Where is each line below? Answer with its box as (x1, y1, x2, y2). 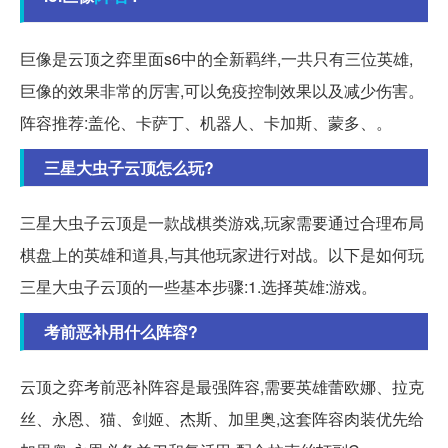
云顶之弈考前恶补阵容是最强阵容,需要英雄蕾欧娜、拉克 (20, 374, 424, 398)
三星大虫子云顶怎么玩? (44, 155, 214, 179)
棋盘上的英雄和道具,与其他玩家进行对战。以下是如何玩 (20, 242, 424, 266)
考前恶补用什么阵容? (44, 319, 198, 343)
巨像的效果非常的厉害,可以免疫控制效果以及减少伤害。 (20, 78, 424, 102)
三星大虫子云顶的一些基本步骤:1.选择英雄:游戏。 (20, 274, 377, 298)
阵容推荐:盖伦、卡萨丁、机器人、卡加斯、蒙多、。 (20, 110, 392, 134)
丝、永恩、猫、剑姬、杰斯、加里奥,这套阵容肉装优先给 (20, 406, 424, 430)
